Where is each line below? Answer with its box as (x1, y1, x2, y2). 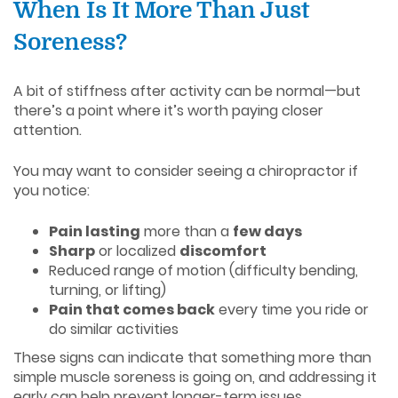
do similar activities (49, 318, 179, 339)
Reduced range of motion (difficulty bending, (49, 259, 358, 281)
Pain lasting (49, 220, 140, 242)
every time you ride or (215, 298, 369, 320)
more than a (140, 220, 233, 242)
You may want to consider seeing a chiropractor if (13, 160, 358, 181)
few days (233, 220, 302, 242)
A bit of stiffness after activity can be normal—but (13, 80, 361, 101)
